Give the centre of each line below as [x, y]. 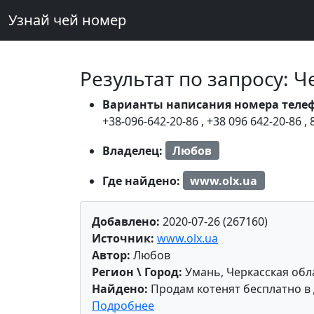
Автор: [111, 255]
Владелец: [134, 150]
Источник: [123, 239]
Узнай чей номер [67, 20]
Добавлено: [126, 222]
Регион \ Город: [137, 272]
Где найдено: [143, 180]
